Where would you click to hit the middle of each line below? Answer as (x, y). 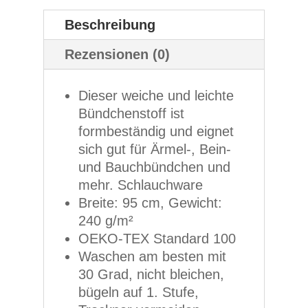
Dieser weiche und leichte (156, 96)
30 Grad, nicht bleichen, (151, 275)
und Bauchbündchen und (154, 167)
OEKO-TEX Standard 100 (157, 239)
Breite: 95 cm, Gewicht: (150, 203)
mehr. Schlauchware (140, 185)
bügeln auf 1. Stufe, (138, 293)
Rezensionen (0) (117, 55)
